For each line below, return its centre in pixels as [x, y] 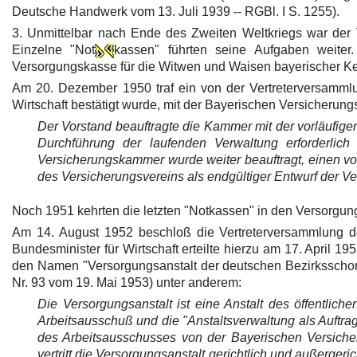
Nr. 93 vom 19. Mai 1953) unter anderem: [127, 282]
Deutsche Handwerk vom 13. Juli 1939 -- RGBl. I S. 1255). [176, 12]
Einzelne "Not [54, 50]
